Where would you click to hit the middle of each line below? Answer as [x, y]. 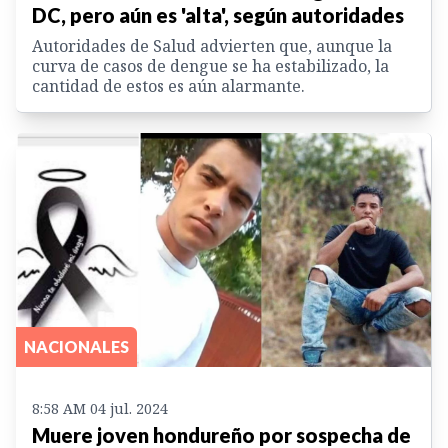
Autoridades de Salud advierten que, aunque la [212, 46]
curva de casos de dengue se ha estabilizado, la [210, 66]
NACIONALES [76, 346]
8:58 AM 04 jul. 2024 [100, 408]
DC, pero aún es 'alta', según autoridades [218, 15]
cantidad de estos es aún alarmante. [168, 86]
